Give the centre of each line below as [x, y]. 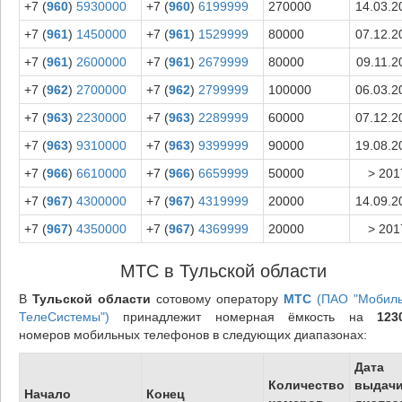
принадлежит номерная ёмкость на [243, 316]
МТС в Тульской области [223, 271]
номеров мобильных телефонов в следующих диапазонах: [192, 334]
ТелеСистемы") [64, 316]
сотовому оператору [217, 298]
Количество [306, 385]
